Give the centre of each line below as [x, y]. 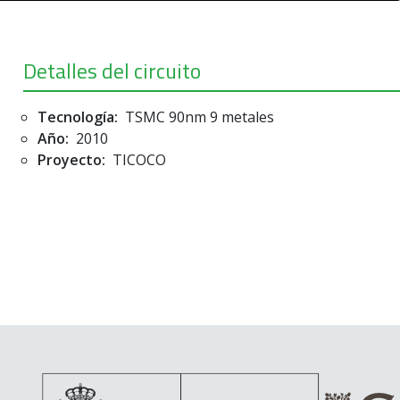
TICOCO [137, 160]
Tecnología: [77, 117]
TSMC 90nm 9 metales [197, 117]
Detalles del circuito [112, 71]
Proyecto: [71, 160]
